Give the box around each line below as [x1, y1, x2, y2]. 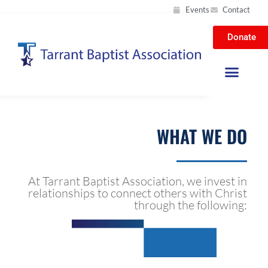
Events [185, 5, 209, 14]
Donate [227, 32, 257, 42]
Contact [223, 5, 250, 14]
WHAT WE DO [157, 122, 247, 150]
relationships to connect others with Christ [28, 185, 247, 200]
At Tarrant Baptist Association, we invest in [28, 173, 247, 188]
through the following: [134, 197, 247, 212]
